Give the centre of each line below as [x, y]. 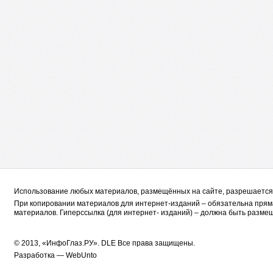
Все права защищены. [157, 243]
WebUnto [82, 255]
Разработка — [40, 255]
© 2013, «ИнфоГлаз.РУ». [58, 243]
